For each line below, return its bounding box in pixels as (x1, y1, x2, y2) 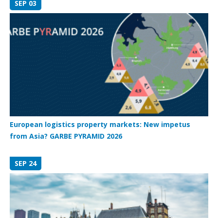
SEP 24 (15, 158, 36, 168)
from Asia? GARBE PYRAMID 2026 (10, 131, 122, 141)
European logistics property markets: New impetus (10, 119, 190, 129)
